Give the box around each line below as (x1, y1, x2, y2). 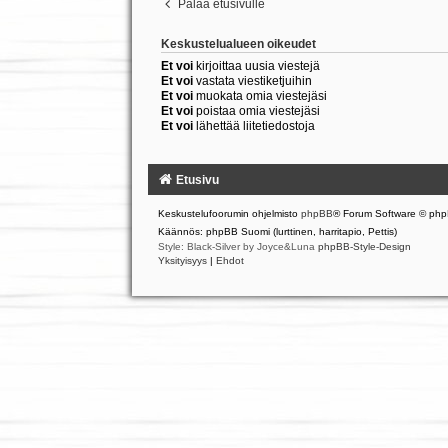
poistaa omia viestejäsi (192, 104, 320, 119)
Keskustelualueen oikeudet (160, 38, 316, 51)
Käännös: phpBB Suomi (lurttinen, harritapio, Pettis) (157, 226, 397, 238)
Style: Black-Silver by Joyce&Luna (157, 241, 318, 253)
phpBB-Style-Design (317, 241, 411, 253)
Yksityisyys (157, 255, 207, 267)
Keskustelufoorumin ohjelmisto (157, 208, 301, 220)
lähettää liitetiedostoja (192, 119, 315, 134)
